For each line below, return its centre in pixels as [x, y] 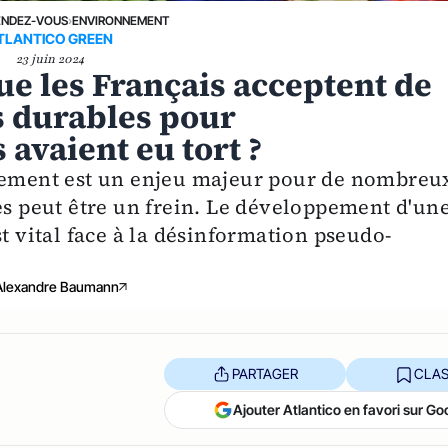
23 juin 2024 [50, 58]
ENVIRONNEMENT [120, 20]
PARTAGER [264, 374]
